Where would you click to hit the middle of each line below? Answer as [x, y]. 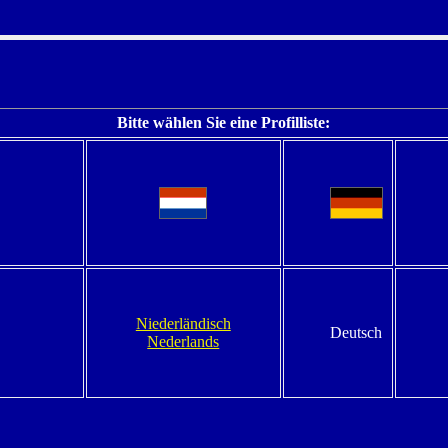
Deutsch [355, 332]
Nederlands [183, 341]
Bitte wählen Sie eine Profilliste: [224, 122]
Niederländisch [183, 323]
